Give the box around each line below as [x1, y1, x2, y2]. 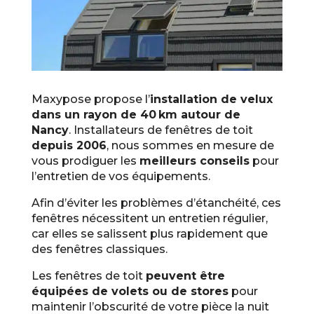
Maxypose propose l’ [31, 93, 150, 107]
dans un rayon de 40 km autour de [31, 108, 240, 122]
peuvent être [145, 269, 225, 283]
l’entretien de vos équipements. [31, 170, 210, 184]
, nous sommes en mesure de [106, 139, 274, 153]
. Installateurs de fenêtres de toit [68, 123, 253, 137]
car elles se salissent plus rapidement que [31, 227, 268, 241]
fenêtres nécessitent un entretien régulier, [31, 212, 268, 226]
